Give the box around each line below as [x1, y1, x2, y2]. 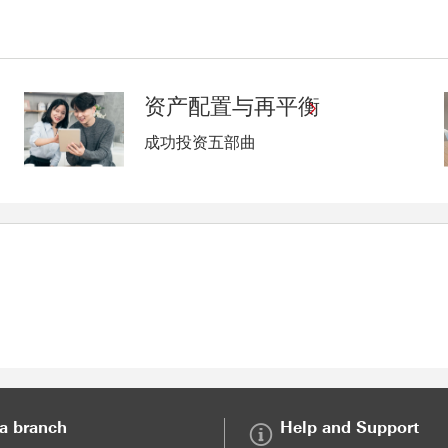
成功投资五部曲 [143, 132, 256, 152]
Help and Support [280, 417, 419, 437]
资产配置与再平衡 [143, 92, 320, 120]
